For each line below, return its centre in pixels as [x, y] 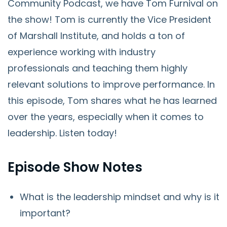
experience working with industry [82, 52]
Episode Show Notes [75, 167]
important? [45, 213]
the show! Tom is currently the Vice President [109, 20]
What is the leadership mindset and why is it [120, 197]
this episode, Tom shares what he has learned [112, 101]
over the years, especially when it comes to [106, 117]
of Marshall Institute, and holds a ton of [96, 36]
